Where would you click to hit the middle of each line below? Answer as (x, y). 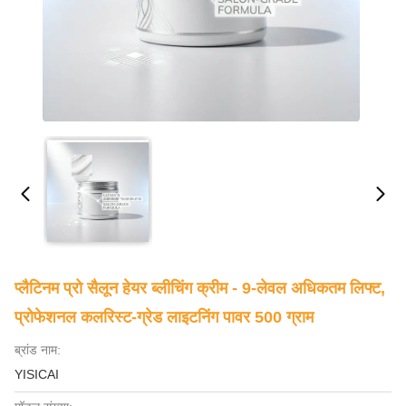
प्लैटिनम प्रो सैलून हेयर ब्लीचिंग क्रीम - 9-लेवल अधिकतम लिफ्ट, (200, 288)
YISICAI (37, 374)
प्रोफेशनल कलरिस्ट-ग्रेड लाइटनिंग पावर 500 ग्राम (164, 317)
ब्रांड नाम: (38, 350)
